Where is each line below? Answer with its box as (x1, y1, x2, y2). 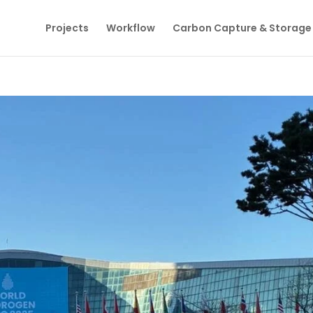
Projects (45, 21, 89, 35)
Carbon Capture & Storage (172, 21, 312, 35)
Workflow (105, 21, 155, 35)
